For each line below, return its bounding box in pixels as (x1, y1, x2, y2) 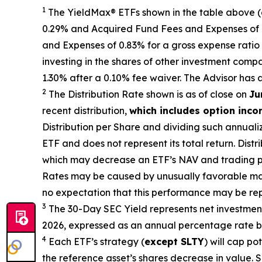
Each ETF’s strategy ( (49, 236, 144, 248)
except (144, 236, 181, 248)
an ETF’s (138, 154, 176, 166)
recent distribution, (42, 105, 129, 117)
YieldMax (67, 6, 111, 19)
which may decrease (42, 154, 138, 166)
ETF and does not (42, 137, 124, 150)
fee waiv (132, 72, 171, 84)
